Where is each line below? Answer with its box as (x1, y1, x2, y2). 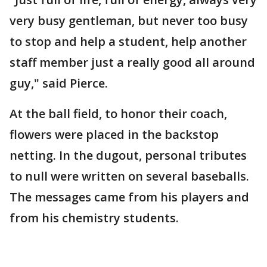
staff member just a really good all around (10, 54, 255, 70)
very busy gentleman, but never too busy (10, 13, 248, 29)
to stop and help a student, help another (10, 33, 247, 49)
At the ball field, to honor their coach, (10, 105, 227, 122)
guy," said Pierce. (10, 75, 108, 91)
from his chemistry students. (10, 210, 179, 226)
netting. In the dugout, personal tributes (10, 147, 247, 163)
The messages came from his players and (10, 189, 249, 205)
